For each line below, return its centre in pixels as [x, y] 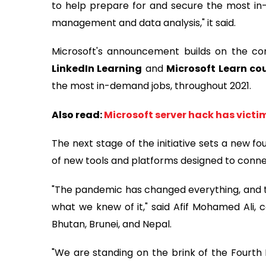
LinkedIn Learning [97, 69]
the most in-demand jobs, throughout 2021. [153, 86]
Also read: [78, 115]
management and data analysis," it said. [144, 23]
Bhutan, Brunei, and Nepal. [112, 224]
